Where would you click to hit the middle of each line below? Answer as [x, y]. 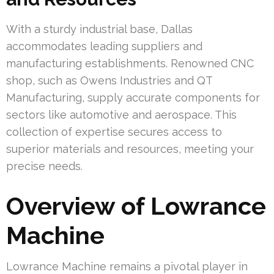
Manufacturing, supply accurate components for [133, 97]
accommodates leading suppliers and [104, 46]
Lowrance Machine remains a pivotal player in [127, 266]
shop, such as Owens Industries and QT [109, 80]
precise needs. [44, 166]
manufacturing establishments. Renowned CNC [130, 63]
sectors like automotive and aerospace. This [121, 114]
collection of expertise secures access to [114, 131]
